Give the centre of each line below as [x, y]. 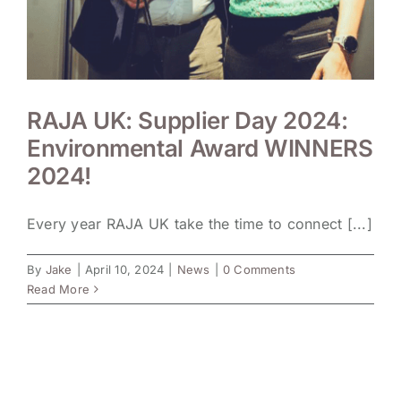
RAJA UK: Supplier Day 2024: [188, 121]
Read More [59, 290]
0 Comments [259, 270]
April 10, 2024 [124, 270]
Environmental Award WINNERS [200, 149]
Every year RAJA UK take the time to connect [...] [200, 224]
